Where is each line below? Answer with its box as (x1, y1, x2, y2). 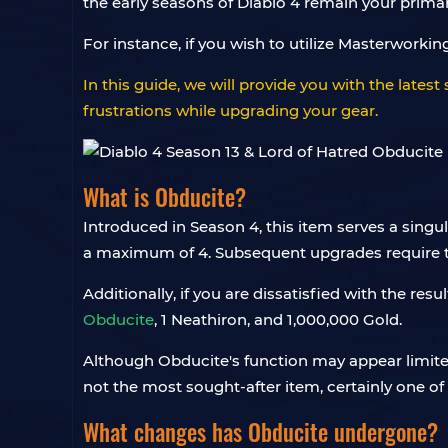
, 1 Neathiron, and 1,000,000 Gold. (154, 310, 402, 329)
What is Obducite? (83, 180, 246, 214)
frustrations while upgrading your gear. (83, 101, 378, 120)
